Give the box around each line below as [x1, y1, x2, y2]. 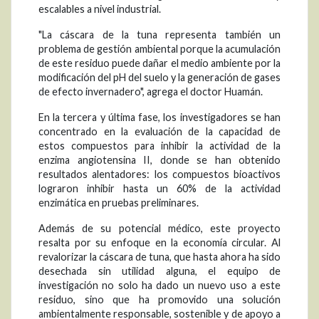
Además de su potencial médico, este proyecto [38, 222, 281, 235]
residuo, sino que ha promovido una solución [38, 293, 281, 306]
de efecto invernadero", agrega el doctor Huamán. [38, 85, 263, 98]
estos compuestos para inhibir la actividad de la [38, 140, 281, 152]
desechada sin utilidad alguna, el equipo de [38, 265, 281, 278]
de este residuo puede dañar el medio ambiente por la [38, 57, 281, 70]
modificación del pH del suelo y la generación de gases [38, 71, 281, 84]
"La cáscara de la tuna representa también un [38, 28, 281, 41]
